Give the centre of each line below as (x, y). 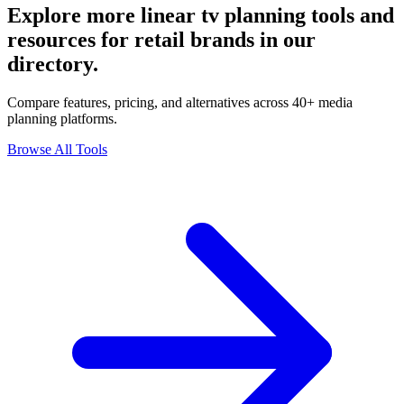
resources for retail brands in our (161, 39)
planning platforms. (62, 118)
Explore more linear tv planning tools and (201, 15)
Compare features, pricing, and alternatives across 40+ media (180, 102)
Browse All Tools (57, 149)
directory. (53, 64)
